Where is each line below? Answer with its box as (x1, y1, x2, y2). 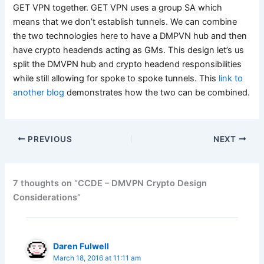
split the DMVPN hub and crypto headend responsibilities (13, 58, 242, 70)
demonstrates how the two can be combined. (64, 87, 250, 98)
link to (219, 72, 243, 84)
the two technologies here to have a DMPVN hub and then (13, 30, 247, 41)
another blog (13, 87, 65, 98)
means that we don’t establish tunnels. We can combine (13, 16, 237, 27)
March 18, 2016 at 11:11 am (53, 254, 141, 263)
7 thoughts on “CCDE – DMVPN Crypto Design (13, 177, 207, 189)
